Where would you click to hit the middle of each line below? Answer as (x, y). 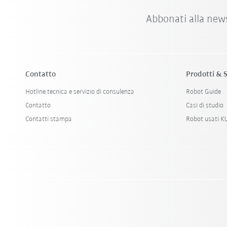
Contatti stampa (49, 119)
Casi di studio (205, 105)
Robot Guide (204, 92)
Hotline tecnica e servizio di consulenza (80, 92)
